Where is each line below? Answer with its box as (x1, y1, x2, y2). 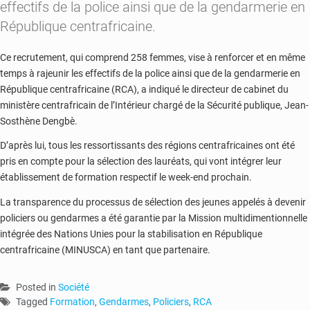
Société (58, 282, 89, 293)
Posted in (16, 282, 58, 293)
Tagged (16, 296, 50, 308)
